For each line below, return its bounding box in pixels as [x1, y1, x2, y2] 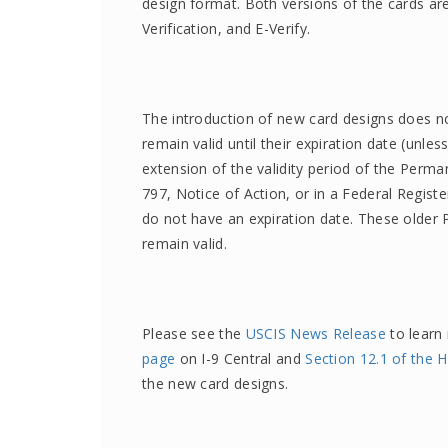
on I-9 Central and [175, 349, 306, 368]
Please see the [142, 324, 246, 343]
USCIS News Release [245, 324, 386, 343]
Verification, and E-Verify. [142, 19, 311, 38]
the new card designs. [142, 374, 289, 393]
